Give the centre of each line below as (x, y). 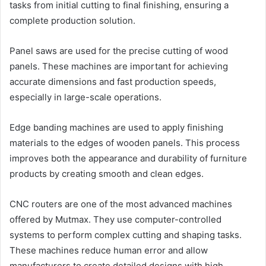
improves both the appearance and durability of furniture (128, 158)
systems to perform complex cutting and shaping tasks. (126, 235)
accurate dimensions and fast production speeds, (113, 81)
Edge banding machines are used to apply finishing (116, 127)
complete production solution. (72, 20)
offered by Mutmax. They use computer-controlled (115, 219)
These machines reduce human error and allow (109, 250)
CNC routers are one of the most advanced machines (121, 204)
